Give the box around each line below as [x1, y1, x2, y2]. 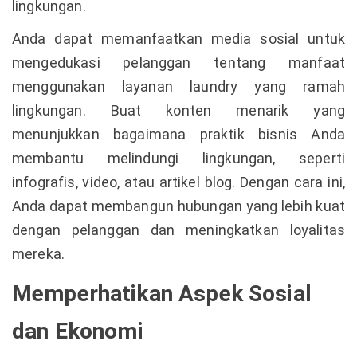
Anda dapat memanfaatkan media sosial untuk [12, 30, 345, 47]
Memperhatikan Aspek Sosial [12, 280, 312, 307]
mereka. [12, 245, 65, 262]
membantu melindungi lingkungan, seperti [12, 150, 345, 167]
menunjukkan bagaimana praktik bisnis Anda [12, 126, 345, 143]
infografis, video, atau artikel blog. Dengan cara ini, [12, 174, 345, 190]
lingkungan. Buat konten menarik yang [12, 102, 345, 119]
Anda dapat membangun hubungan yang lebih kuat [12, 198, 345, 214]
